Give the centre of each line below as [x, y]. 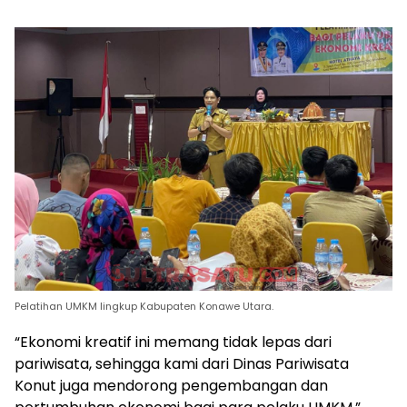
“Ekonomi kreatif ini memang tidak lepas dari [173, 342]
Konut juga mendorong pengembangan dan [171, 385]
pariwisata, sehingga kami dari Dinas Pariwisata [182, 363]
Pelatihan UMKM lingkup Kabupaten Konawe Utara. [144, 306]
